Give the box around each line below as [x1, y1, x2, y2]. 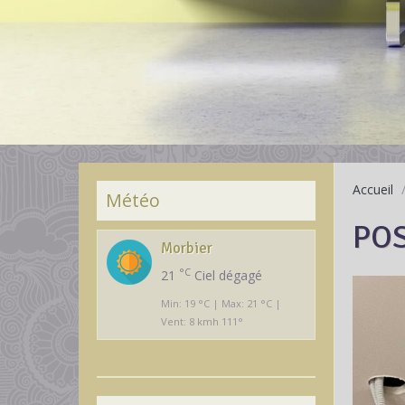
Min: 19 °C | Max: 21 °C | [161, 297, 281, 310]
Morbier [161, 239, 212, 258]
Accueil [352, 181, 393, 198]
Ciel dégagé [191, 267, 262, 284]
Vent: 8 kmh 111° [161, 315, 243, 328]
